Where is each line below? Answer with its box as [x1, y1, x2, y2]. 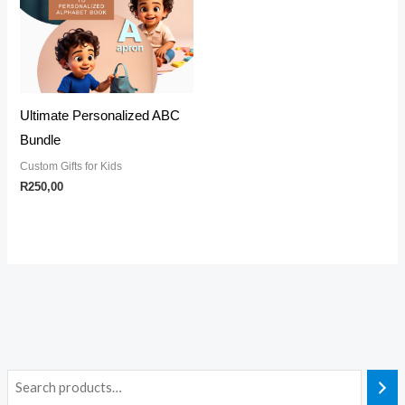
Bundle [20, 132, 61, 147]
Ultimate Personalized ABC [20, 108, 181, 123]
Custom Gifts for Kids [20, 159, 123, 173]
